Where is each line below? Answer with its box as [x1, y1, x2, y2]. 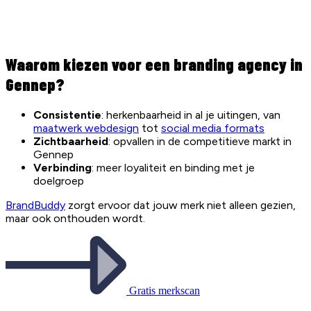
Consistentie [33, 108, 101, 122]
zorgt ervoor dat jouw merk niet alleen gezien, [65, 199, 296, 212]
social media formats [161, 121, 264, 135]
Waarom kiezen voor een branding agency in [6, 54, 303, 75]
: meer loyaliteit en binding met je [92, 161, 255, 175]
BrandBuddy [6, 199, 65, 212]
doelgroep [33, 174, 84, 188]
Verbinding [33, 161, 92, 175]
